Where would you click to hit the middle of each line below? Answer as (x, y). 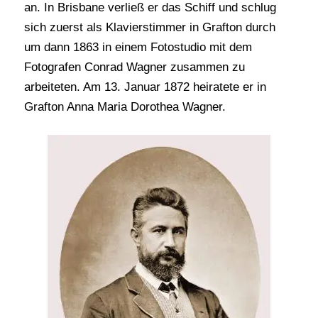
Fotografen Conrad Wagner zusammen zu (134, 67)
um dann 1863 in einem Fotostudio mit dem (138, 48)
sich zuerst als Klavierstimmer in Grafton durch (149, 28)
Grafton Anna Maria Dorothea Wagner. (125, 107)
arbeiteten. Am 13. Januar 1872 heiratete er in (145, 87)
